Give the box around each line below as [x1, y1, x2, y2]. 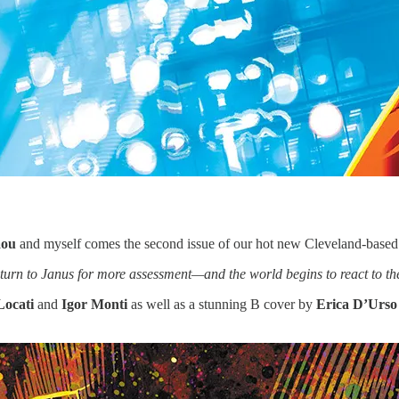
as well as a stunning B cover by [127, 296, 316, 312]
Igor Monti [58, 296, 127, 312]
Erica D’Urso [316, 296, 397, 312]
